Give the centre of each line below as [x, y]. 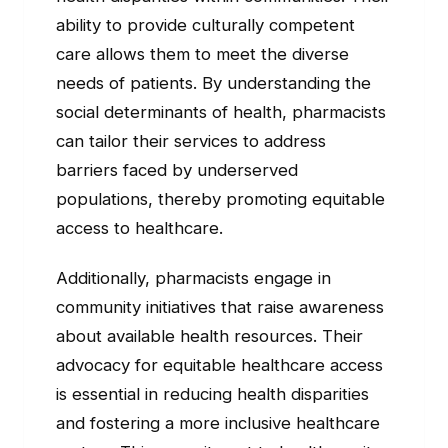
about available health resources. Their [209, 335]
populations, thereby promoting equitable [220, 198]
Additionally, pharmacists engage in [193, 277]
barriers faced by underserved [177, 169]
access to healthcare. [139, 227]
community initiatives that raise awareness [220, 306]
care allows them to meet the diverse [202, 53]
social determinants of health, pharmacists [221, 111]
